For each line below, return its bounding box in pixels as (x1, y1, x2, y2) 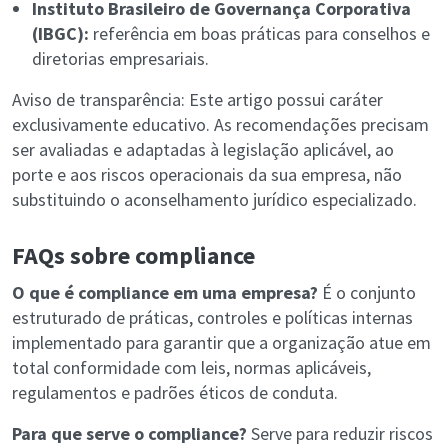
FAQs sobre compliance (12, 240, 255, 272)
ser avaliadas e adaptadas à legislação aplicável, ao (12, 138, 394, 162)
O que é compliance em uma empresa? (12, 281, 318, 305)
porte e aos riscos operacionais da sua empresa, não (12, 163, 402, 187)
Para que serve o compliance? (12, 422, 247, 446)
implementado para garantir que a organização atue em (12, 331, 431, 355)
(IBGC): (32, 22, 89, 46)
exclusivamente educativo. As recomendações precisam (12, 113, 429, 137)
